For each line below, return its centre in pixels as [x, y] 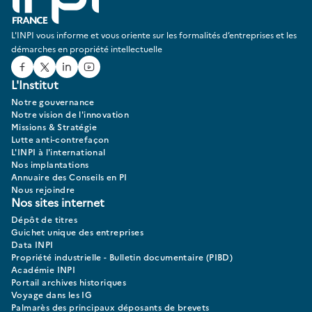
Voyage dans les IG [52, 295]
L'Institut [35, 85]
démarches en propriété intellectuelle [87, 49]
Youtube [113, 71]
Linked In [93, 71]
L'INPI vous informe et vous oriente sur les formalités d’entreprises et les [154, 35]
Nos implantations [50, 164]
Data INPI [32, 244]
